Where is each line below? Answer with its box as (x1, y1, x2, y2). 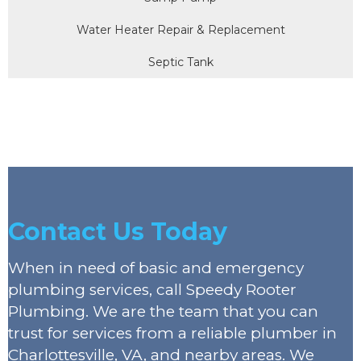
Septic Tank (147, 54, 214, 69)
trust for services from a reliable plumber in (8, 323, 337, 342)
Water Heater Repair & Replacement (76, 22, 285, 37)
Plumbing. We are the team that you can (8, 301, 318, 321)
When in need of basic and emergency (8, 258, 304, 277)
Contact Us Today (8, 216, 227, 247)
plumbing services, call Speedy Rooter (8, 280, 297, 299)
